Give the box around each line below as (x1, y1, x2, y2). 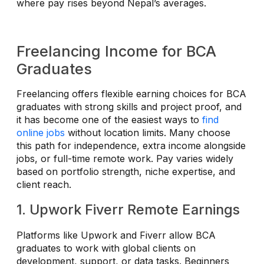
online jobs (16, 127, 65, 139)
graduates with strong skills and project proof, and (16, 101, 242, 113)
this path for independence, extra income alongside (16, 140, 246, 152)
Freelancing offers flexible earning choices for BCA (16, 88, 246, 100)
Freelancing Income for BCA (16, 42, 216, 61)
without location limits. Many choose (65, 127, 230, 139)
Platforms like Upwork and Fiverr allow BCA (16, 229, 216, 242)
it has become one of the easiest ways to (16, 114, 202, 126)
